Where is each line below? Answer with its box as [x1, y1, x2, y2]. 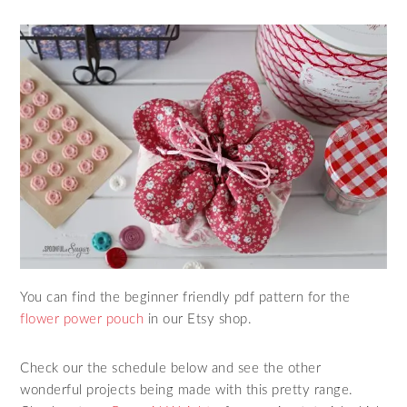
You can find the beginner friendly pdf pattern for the [20, 290, 351, 304]
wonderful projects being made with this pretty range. [20, 382, 353, 397]
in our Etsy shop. [144, 312, 253, 326]
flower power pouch [20, 312, 144, 326]
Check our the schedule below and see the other [20, 361, 322, 375]
